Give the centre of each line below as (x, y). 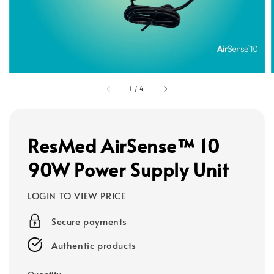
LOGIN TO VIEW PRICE (77, 195)
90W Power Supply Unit (128, 169)
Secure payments (89, 221)
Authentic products (94, 245)
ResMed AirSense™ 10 (124, 145)
